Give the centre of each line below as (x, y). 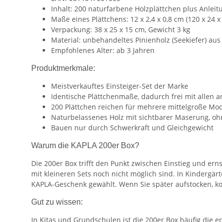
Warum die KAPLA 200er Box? (85, 146)
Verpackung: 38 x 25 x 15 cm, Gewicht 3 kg (121, 30)
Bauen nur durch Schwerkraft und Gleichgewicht (132, 128)
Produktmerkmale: (63, 68)
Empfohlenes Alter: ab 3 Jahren (103, 51)
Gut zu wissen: (57, 202)
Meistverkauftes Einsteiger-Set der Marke (120, 86)
